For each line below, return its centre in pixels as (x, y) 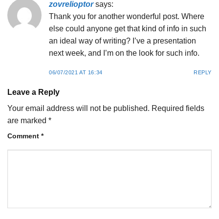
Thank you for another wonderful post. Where (127, 17)
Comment (24, 136)
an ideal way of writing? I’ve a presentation (122, 41)
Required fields (178, 108)
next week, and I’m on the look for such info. (124, 53)
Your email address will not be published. (78, 108)
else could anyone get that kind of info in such (128, 29)
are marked (28, 120)
